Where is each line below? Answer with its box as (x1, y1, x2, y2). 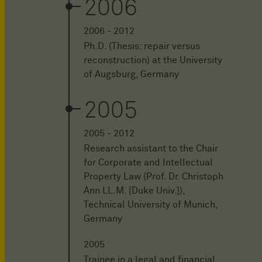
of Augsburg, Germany (84, 69, 179, 79)
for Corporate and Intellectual (84, 157, 213, 167)
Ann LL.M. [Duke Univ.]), (84, 185, 185, 195)
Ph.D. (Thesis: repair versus (84, 41, 200, 51)
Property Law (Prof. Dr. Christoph (84, 171, 223, 181)
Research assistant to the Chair (84, 143, 218, 153)
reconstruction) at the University (84, 55, 222, 65)
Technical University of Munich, (84, 199, 218, 209)
